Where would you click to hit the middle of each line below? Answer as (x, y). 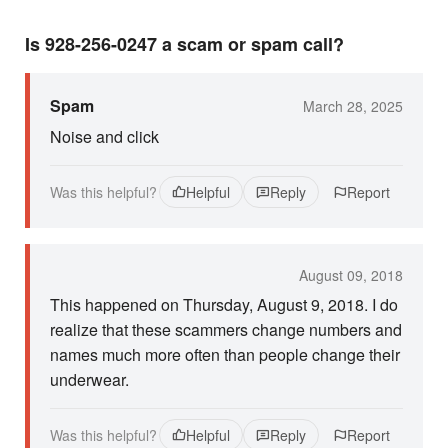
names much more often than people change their (225, 354)
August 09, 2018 (351, 275)
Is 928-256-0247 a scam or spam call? (184, 44)
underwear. (89, 379)
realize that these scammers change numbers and (226, 329)
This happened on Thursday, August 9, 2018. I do (224, 304)
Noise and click (104, 136)
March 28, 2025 (353, 105)
